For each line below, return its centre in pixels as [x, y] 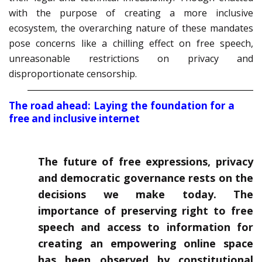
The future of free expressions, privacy [146, 162]
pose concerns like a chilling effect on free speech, [131, 44]
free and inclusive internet [74, 119]
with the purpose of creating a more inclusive [131, 13]
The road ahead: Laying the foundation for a [122, 106]
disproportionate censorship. [73, 74]
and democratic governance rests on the [146, 178]
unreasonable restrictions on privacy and [131, 59]
